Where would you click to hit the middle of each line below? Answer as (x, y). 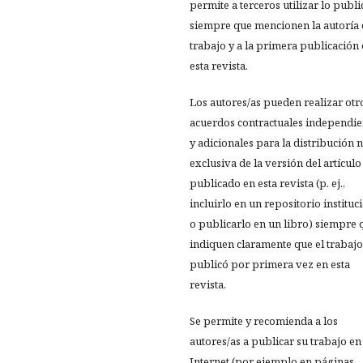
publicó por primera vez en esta (270, 264)
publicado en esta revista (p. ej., (267, 183)
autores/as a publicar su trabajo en (275, 341)
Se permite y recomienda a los (264, 321)
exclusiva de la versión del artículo (275, 163)
